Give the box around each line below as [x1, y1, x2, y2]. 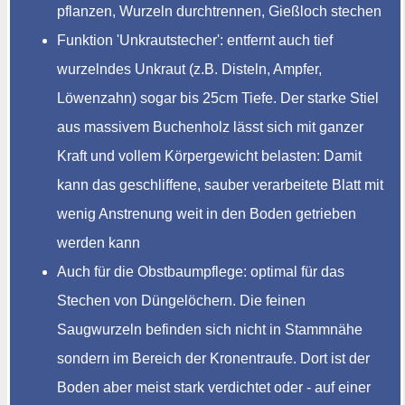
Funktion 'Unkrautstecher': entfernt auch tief [57, 32, 333, 48]
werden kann [57, 234, 140, 250]
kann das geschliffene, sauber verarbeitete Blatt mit [57, 176, 383, 193]
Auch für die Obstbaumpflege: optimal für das [57, 263, 344, 279]
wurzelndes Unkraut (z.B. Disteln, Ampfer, [57, 61, 322, 77]
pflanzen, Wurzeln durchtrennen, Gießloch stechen [57, 3, 381, 19]
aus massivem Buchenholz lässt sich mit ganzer [57, 118, 363, 135]
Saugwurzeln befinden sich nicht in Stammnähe [57, 321, 363, 337]
